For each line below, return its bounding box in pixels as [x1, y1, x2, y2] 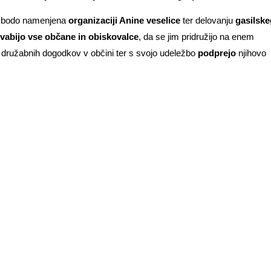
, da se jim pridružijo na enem [138, 31, 254, 42]
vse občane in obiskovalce [27, 31, 139, 42]
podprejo [197, 48, 236, 59]
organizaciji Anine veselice [65, 15, 180, 26]
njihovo [235, 48, 266, 59]
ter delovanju [180, 15, 233, 26]
